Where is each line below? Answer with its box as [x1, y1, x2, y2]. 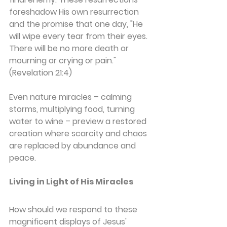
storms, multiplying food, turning [9, 103, 137, 115]
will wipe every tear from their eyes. [9, 30, 149, 42]
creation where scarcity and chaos [9, 127, 149, 139]
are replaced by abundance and [9, 139, 138, 152]
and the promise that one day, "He [9, 18, 145, 30]
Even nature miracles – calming [9, 91, 134, 103]
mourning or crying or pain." [9, 54, 118, 66]
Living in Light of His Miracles [9, 175, 133, 187]
